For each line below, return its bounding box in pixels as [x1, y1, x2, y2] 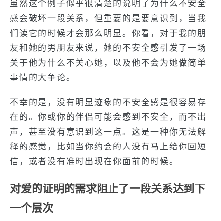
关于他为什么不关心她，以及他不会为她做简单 [10, 58, 207, 68]
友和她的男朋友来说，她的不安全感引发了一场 [10, 43, 207, 53]
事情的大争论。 [10, 73, 75, 82]
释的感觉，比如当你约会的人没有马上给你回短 [10, 142, 207, 151]
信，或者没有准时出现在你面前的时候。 [10, 157, 179, 166]
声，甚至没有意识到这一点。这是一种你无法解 [10, 127, 207, 137]
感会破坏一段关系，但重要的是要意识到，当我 [10, 14, 207, 23]
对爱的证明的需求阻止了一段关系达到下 [10, 183, 205, 195]
